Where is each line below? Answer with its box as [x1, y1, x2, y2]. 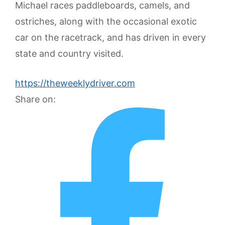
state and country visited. [15, 48, 124, 59]
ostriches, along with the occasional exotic [15, 16, 197, 27]
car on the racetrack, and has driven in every [15, 32, 206, 43]
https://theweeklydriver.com [15, 78, 135, 89]
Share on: [15, 94, 56, 105]
